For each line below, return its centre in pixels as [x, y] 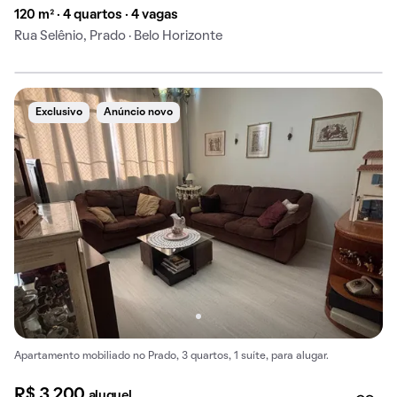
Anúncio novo [138, 112]
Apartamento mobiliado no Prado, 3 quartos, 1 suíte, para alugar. [171, 357]
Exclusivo [59, 112]
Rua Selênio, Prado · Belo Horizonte [118, 36]
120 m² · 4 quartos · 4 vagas [96, 15]
